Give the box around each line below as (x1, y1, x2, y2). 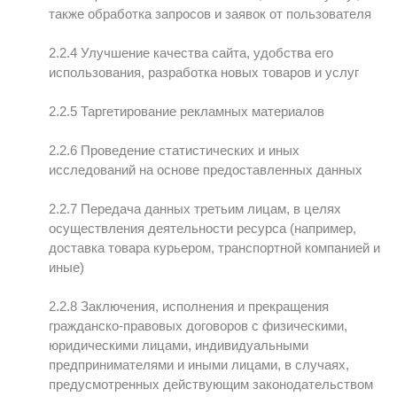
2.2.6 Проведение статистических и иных (49, 143, 300, 158)
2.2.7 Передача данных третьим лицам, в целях (49, 201, 341, 216)
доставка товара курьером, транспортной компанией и (49, 240, 380, 255)
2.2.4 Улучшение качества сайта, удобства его (49, 45, 333, 60)
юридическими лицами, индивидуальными (49, 338, 308, 353)
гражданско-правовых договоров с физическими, (49, 318, 347, 333)
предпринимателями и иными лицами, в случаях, (49, 357, 349, 372)
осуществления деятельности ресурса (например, (49, 221, 356, 236)
